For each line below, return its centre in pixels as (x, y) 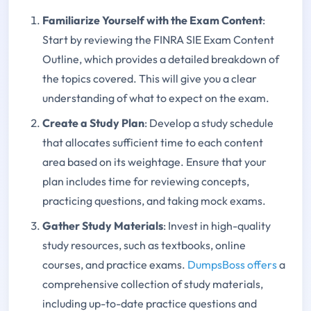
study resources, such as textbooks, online (144, 245)
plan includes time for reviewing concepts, (146, 182)
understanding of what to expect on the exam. (156, 98)
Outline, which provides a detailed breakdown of (161, 59)
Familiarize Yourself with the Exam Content (152, 20)
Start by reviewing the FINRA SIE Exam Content (158, 40)
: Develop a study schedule (209, 123)
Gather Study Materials (103, 226)
